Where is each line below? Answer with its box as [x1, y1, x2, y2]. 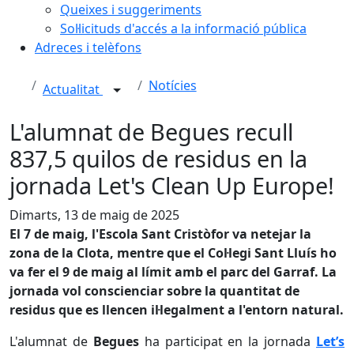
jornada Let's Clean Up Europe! [9, 170, 334, 201]
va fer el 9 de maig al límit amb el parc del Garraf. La [9, 263, 337, 281]
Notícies [148, 77, 197, 94]
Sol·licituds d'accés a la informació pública [60, 20, 307, 37]
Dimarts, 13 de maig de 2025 [9, 206, 179, 224]
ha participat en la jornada [138, 333, 316, 350]
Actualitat [43, 81, 103, 99]
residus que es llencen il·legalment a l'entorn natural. [9, 301, 344, 318]
